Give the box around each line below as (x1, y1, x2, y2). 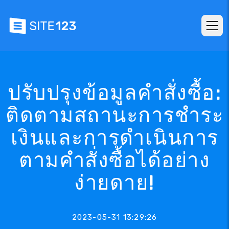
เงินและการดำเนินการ (10, 126, 219, 150)
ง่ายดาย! (74, 171, 155, 195)
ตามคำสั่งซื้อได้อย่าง (19, 148, 210, 172)
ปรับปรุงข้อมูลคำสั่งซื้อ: (8, 81, 221, 105)
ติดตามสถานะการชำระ (6, 103, 223, 127)
